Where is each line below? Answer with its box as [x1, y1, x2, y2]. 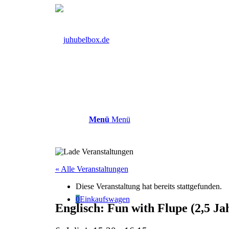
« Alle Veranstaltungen [55, 165, 128, 173]
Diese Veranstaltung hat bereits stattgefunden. [75, 182, 222, 191]
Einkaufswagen [79, 195, 130, 203]
